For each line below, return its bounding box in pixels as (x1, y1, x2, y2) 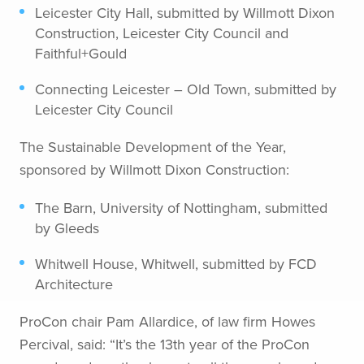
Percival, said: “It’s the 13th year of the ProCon (19, 334, 310, 355)
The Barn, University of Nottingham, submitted (35, 197, 328, 218)
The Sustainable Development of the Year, (19, 136, 286, 157)
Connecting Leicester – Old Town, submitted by (35, 78, 337, 99)
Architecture (35, 274, 114, 295)
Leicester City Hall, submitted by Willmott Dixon (35, 2, 336, 23)
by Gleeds (35, 217, 100, 238)
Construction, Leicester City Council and (35, 22, 289, 43)
